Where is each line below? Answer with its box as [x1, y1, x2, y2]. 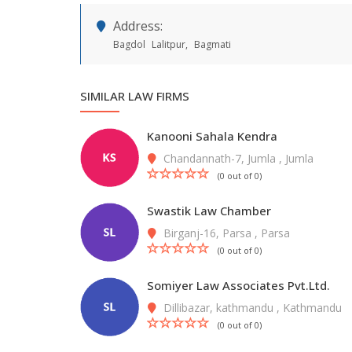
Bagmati [194, 38, 231, 51]
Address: [113, 17, 163, 35]
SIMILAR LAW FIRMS [80, 88, 189, 104]
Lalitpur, [152, 38, 188, 51]
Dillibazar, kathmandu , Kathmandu [160, 300, 342, 315]
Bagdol [113, 38, 145, 51]
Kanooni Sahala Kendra [147, 128, 277, 144]
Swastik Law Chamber [147, 203, 271, 218]
